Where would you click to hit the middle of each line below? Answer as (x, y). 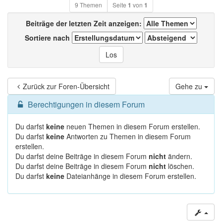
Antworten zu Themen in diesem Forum (128, 136)
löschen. (180, 166)
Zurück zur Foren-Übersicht (66, 86)
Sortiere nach (48, 38)
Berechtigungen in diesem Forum (85, 104)
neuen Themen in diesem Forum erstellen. (132, 126)
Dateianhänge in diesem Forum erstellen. (130, 176)
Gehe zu (190, 86)
